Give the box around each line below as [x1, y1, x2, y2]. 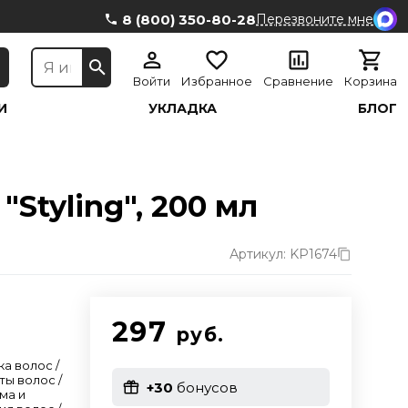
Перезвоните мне [256, 11, 373, 27]
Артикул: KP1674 [229, 246, 337, 262]
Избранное [181, 74, 252, 88]
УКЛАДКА [148, 100, 218, 117]
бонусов [172, 378, 238, 396]
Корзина [344, 74, 397, 88]
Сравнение [263, 74, 333, 88]
